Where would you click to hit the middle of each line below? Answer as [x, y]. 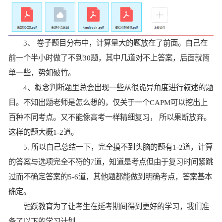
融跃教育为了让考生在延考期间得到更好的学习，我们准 [116, 206]
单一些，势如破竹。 [42, 72]
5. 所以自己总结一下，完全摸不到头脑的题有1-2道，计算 [118, 147]
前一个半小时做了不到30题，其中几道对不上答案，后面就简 [109, 57]
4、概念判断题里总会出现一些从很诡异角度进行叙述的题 [118, 87]
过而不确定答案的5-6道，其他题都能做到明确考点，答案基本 [110, 176]
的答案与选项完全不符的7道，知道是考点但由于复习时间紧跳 [111, 162]
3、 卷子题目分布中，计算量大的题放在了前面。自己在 [116, 43]
